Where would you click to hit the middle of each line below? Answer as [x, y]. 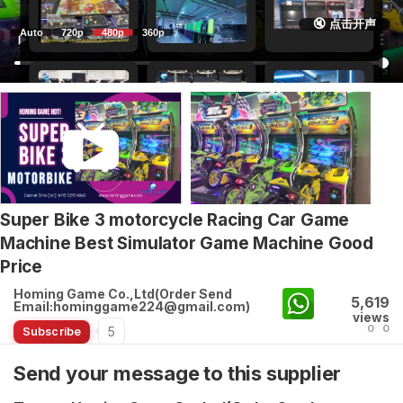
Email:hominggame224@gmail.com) [132, 306]
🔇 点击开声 [345, 23]
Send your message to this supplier [178, 373]
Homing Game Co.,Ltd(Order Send [123, 293]
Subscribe [52, 331]
